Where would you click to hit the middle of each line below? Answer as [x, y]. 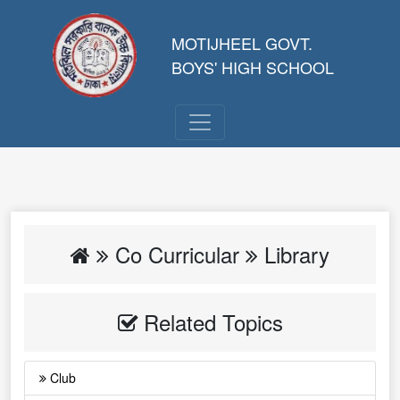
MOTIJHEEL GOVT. [242, 43]
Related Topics [210, 322]
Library [294, 254]
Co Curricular [177, 254]
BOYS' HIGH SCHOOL [253, 67]
